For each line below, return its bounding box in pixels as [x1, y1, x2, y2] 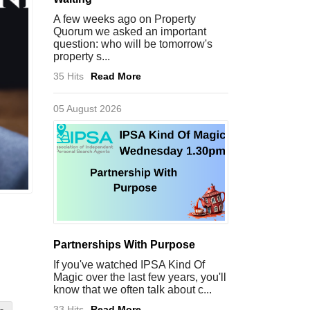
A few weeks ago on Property [53, 13, 196, 25]
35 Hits [53, 71, 84, 82]
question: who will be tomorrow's [53, 38, 212, 50]
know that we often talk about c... [53, 284, 212, 295]
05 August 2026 [53, 103, 122, 114]
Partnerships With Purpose [53, 239, 195, 250]
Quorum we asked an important [53, 26, 206, 37]
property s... [53, 51, 110, 62]
